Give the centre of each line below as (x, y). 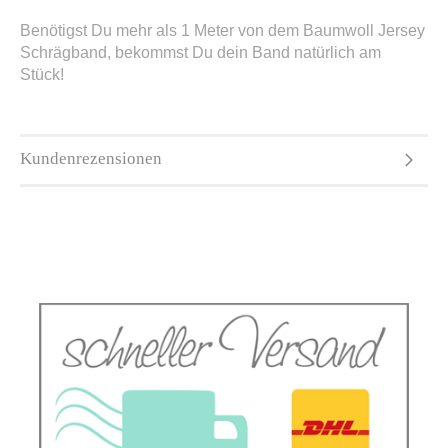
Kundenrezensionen (91, 158)
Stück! (44, 74)
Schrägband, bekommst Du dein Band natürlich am (200, 52)
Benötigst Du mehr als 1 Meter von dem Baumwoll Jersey (222, 30)
